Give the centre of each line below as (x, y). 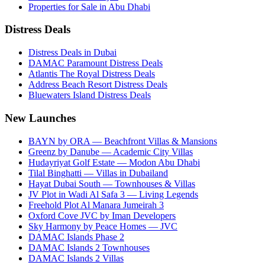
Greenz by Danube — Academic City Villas (111, 151)
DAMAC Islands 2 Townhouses (89, 247)
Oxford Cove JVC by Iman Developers (102, 215)
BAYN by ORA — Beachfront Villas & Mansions (123, 141)
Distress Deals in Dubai (72, 53)
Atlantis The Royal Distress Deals (92, 74)
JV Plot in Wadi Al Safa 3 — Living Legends (113, 194)
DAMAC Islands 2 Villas (76, 258)
